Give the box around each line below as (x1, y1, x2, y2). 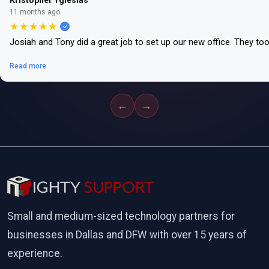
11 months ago (10, 8, 60, 16)
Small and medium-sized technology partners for (7, 210, 235, 222)
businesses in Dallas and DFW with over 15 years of (7, 229, 247, 241)
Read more (10, 62, 46, 70)
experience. (7, 247, 62, 259)
